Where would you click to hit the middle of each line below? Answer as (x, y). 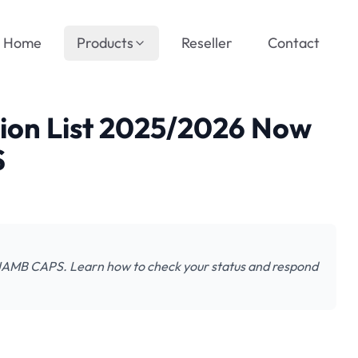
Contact (294, 43)
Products (105, 43)
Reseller (207, 43)
